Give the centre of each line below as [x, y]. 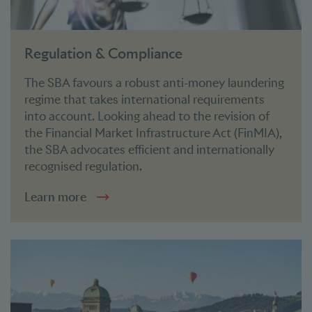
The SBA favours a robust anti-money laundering [154, 83]
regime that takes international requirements [145, 100]
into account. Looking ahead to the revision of [147, 116]
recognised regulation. [83, 166]
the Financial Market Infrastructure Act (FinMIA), [153, 133]
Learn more [55, 197]
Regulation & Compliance [103, 54]
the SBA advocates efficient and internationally [149, 150]
